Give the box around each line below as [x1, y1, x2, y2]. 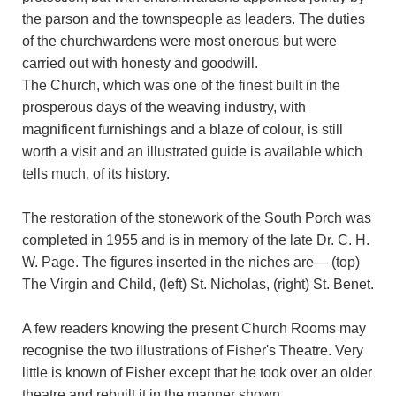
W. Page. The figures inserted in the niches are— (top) [22, 254, 360, 270]
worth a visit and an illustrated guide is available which [22, 143, 362, 159]
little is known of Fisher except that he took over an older [22, 364, 372, 380]
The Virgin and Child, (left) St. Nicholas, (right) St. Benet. [22, 276, 374, 292]
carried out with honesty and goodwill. [22, 55, 258, 71]
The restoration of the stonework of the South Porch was [22, 209, 371, 225]
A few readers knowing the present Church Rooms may [22, 320, 366, 336]
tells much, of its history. [22, 165, 170, 181]
